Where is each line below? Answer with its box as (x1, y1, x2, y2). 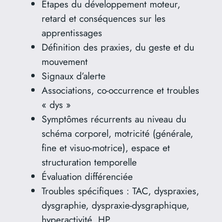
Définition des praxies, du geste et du (41, 40, 194, 54)
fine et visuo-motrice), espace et (41, 140, 170, 155)
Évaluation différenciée (41, 169, 133, 183)
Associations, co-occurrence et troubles (41, 83, 199, 97)
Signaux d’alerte (41, 68, 109, 83)
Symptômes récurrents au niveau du (41, 111, 186, 126)
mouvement (41, 54, 88, 68)
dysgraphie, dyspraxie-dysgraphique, (41, 198, 189, 212)
